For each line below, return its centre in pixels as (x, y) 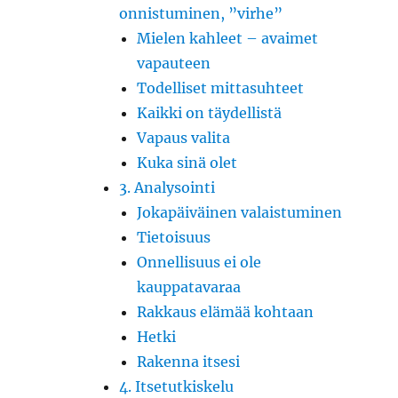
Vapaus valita (184, 137)
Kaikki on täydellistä (210, 112)
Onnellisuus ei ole (199, 262)
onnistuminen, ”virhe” (201, 13)
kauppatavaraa (189, 287)
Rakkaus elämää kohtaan (226, 311)
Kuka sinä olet (187, 162)
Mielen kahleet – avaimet (228, 38)
